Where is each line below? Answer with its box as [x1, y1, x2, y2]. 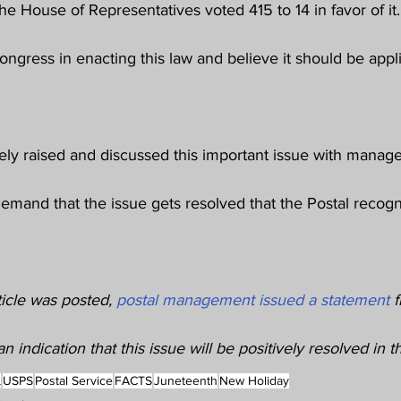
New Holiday [219, 373, 289, 388]
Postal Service [35, 373, 113, 388]
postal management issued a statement [116, 291, 389, 310]
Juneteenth [154, 373, 218, 388]
